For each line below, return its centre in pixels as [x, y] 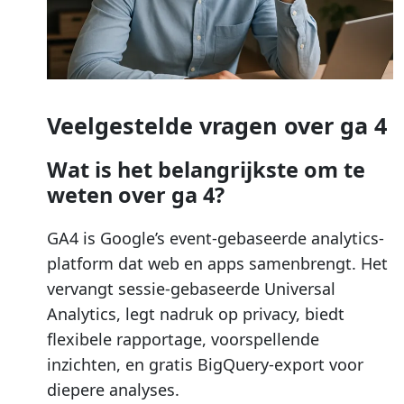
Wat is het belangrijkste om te [206, 169]
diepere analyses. [113, 389]
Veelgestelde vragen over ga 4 [217, 125]
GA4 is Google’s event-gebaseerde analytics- [216, 238]
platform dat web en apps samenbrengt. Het [217, 263]
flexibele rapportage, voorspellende [183, 339]
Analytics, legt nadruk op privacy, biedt [196, 313]
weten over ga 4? [136, 194]
